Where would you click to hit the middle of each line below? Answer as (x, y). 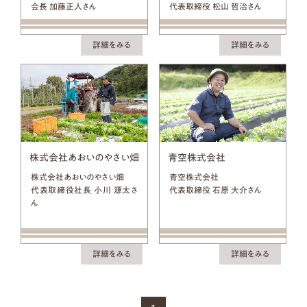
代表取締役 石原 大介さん (216, 190)
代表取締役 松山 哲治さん (216, 6)
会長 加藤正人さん (64, 6)
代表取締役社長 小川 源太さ (84, 190)
